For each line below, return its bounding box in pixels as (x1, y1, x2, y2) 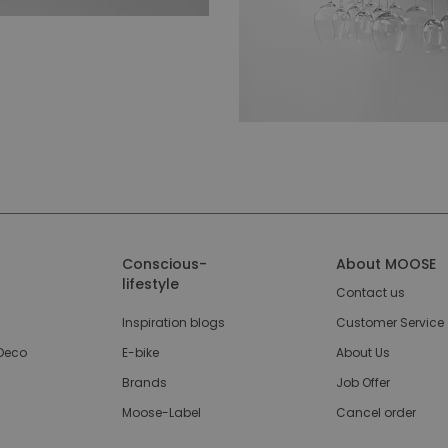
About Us (336, 343, 391, 361)
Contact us (336, 283, 406, 301)
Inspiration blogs (122, 313, 226, 331)
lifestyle (122, 273, 180, 294)
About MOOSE (336, 253, 437, 274)
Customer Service (336, 313, 445, 331)
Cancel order (336, 403, 417, 421)
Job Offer (336, 373, 391, 391)
